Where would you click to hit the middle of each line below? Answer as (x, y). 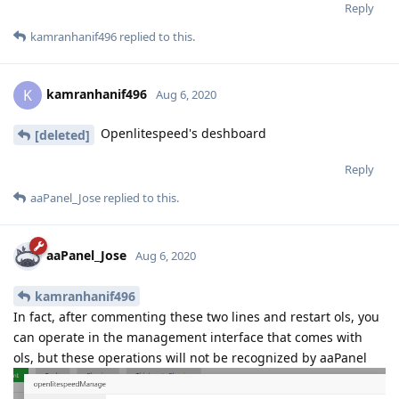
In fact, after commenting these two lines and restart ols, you (196, 316)
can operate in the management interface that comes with (188, 337)
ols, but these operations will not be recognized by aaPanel (190, 357)
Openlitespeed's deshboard (182, 134)
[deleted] (62, 134)
